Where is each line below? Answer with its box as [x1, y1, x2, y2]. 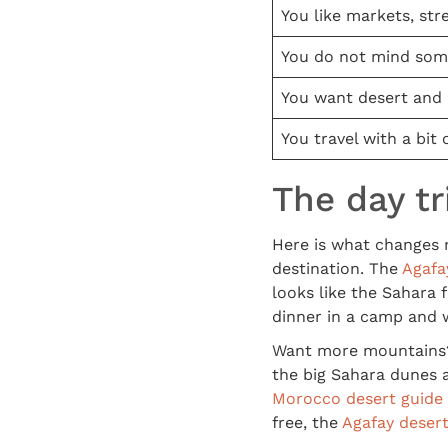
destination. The [272, 258, 402, 278]
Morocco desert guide [272, 388, 443, 408]
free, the [272, 412, 342, 432]
